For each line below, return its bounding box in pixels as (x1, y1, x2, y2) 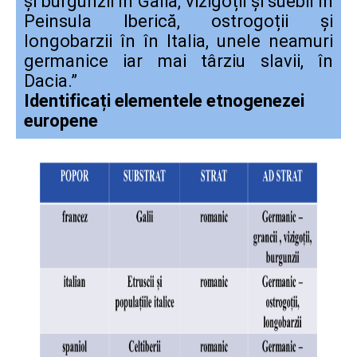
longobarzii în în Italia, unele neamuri (24, 30, 333, 51)
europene (24, 110, 98, 131)
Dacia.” (24, 70, 101, 91)
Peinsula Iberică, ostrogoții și (24, 10, 333, 31)
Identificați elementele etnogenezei (24, 90, 304, 111)
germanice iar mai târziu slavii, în (24, 50, 333, 71)
